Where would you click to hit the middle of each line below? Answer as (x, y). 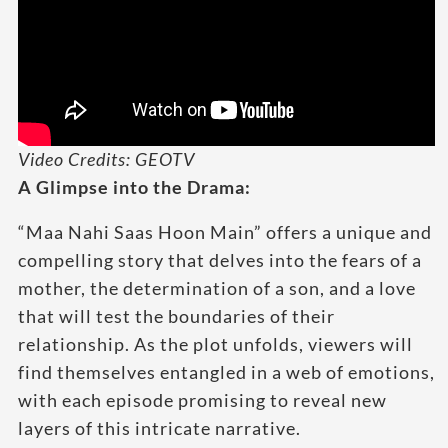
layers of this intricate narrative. (159, 428)
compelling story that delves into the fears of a (220, 260)
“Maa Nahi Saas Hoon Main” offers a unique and (225, 232)
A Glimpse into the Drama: (134, 187)
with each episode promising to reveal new (202, 400)
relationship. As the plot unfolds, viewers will (215, 344)
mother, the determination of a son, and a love (217, 288)
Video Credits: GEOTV (106, 159)
